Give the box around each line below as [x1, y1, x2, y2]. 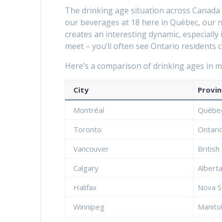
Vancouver [73, 144, 110, 154]
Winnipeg [73, 202, 105, 212]
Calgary [73, 163, 99, 173]
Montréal [73, 105, 105, 115]
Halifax [73, 182, 97, 193]
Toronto [73, 124, 102, 135]
